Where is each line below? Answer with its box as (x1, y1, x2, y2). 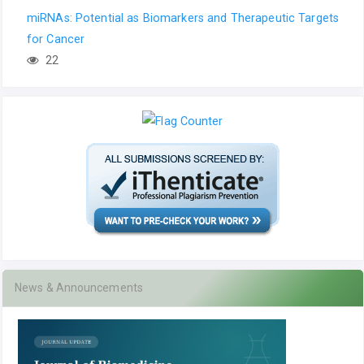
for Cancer (27, 32, 84, 46)
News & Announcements (15, 281, 143, 295)
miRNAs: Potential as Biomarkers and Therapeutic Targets (27, 11, 339, 25)
